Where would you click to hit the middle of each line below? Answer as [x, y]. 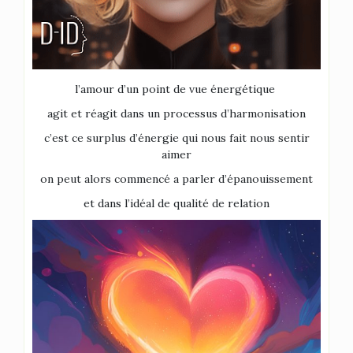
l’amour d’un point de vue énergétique [176, 89]
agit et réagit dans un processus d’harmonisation [176, 113]
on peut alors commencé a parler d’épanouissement [176, 179]
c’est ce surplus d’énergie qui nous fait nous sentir [176, 138]
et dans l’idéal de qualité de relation [176, 203]
